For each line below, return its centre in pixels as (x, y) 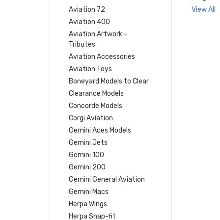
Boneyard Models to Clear (109, 81)
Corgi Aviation (91, 118)
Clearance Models (96, 93)
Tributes (82, 44)
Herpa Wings (88, 204)
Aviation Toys (91, 69)
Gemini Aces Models (100, 130)
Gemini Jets (88, 142)
